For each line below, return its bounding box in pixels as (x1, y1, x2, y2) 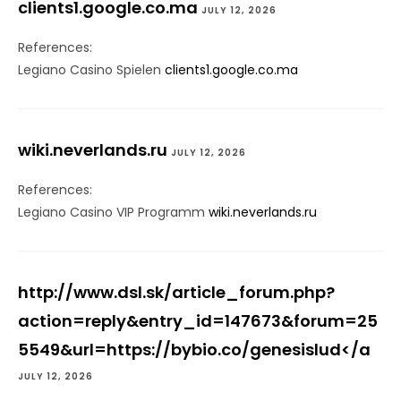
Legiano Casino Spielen (18, 61, 165, 80)
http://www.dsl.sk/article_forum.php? (18, 281, 335, 304)
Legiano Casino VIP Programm (18, 203, 209, 222)
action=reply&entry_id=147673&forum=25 (18, 310, 378, 333)
